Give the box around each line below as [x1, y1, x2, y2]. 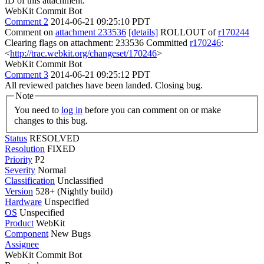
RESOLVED [29, 133, 80, 143]
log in [61, 104, 82, 115]
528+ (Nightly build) [33, 186, 113, 196]
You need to [14, 104, 61, 115]
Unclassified [57, 175, 103, 186]
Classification [5, 175, 55, 186]
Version [5, 186, 33, 196]
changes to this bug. [14, 115, 88, 126]
